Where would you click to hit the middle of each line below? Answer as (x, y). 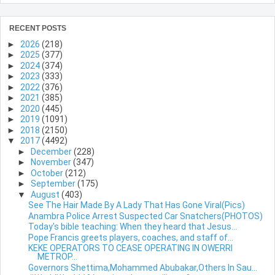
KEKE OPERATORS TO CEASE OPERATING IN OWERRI (130, 248)
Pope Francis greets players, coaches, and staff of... (130, 237)
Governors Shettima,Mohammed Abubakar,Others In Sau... (142, 267)
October (48, 173)
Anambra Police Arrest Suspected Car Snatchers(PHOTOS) (145, 216)
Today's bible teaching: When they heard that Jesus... (132, 227)
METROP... (57, 257)
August (46, 194)
